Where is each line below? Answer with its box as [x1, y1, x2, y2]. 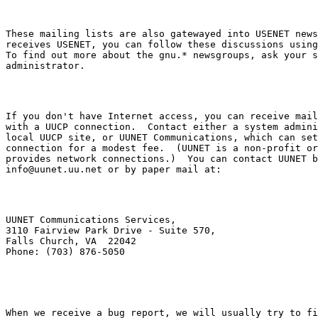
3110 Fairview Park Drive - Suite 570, [6, 224, 216, 236]
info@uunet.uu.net [6, 163, 102, 175]
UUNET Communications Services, [6, 214, 176, 225]
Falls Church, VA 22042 [6, 235, 136, 246]
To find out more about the [6, 49, 159, 60]
